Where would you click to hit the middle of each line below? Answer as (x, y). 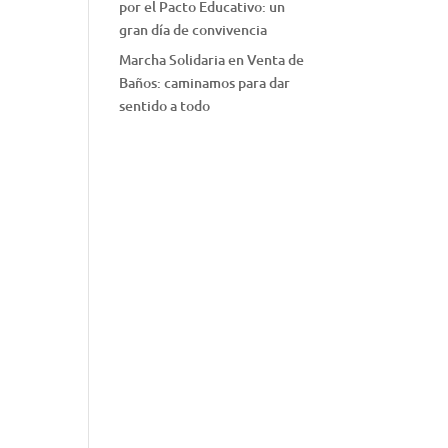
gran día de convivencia (193, 29)
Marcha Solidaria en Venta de (212, 59)
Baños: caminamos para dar (205, 82)
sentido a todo (165, 105)
